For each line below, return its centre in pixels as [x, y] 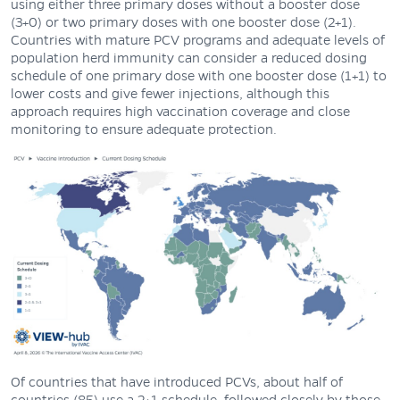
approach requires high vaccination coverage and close [180, 111]
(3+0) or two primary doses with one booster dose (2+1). [183, 22]
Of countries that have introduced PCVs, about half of [177, 382]
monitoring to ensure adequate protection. [146, 129]
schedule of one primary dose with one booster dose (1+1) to [199, 75]
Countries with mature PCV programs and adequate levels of [198, 40]
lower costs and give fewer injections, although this [170, 93]
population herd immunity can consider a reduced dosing [189, 58]
